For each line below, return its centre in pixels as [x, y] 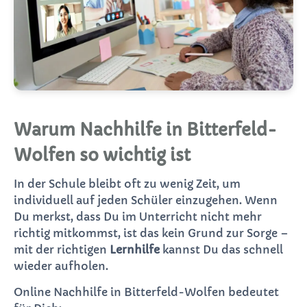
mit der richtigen [62, 249]
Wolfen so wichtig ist [102, 155]
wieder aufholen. [61, 266]
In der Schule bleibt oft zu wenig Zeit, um [127, 183]
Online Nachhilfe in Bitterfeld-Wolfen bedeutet [146, 292]
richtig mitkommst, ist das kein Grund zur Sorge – [151, 233]
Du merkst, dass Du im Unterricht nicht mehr [138, 216]
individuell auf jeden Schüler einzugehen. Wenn [146, 200]
